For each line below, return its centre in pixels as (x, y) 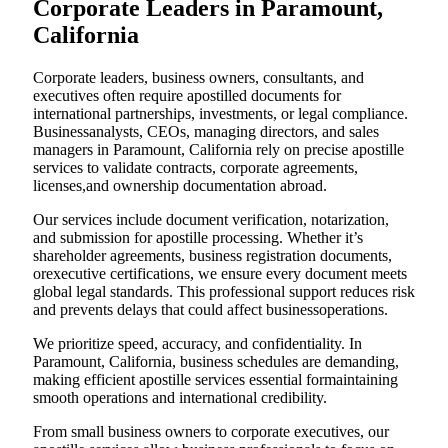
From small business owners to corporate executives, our (211, 431)
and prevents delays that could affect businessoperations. (210, 309)
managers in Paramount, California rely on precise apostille (218, 149)
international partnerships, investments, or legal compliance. (220, 113)
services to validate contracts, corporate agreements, (195, 167)
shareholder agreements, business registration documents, (212, 255)
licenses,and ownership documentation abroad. (180, 185)
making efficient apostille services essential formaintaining (215, 379)
